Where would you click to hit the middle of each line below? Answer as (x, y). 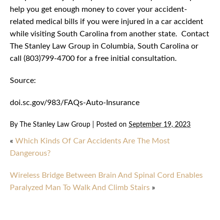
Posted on (112, 125)
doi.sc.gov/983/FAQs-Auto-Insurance (75, 103)
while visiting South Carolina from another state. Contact (110, 34)
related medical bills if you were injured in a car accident (107, 22)
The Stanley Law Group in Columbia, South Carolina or (104, 46)
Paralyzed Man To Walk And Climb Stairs (80, 188)
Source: (23, 81)
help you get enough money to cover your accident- (98, 10)
